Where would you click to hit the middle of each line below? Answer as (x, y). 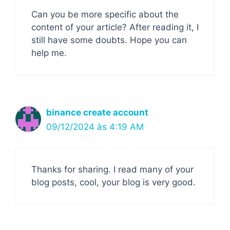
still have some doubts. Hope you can (109, 40)
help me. (49, 53)
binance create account (97, 112)
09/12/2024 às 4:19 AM (95, 127)
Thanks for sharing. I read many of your (112, 169)
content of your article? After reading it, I (115, 27)
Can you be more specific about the (105, 14)
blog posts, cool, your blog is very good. (113, 182)
